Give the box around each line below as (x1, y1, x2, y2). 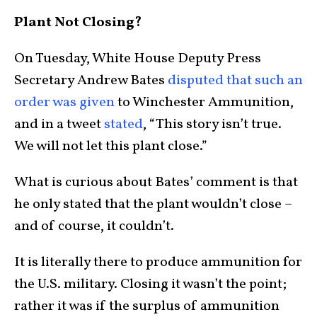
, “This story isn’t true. (143, 115, 282, 135)
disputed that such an (168, 71, 303, 91)
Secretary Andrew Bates (14, 71, 168, 91)
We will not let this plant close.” (14, 137, 207, 157)
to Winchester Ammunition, (115, 93, 294, 113)
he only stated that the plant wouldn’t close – (14, 195, 292, 215)
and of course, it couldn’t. (14, 217, 174, 237)
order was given (14, 93, 115, 113)
